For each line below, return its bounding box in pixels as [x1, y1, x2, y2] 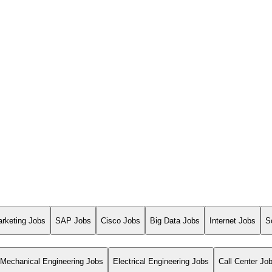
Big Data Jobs [150, 216, 200, 225]
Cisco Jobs [101, 216, 140, 225]
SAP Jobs [55, 216, 91, 225]
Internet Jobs [209, 216, 256, 225]
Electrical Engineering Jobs [113, 257, 209, 267]
